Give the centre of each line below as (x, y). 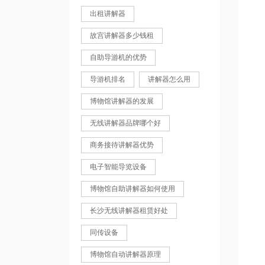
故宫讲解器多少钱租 (122, 35)
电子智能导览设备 (118, 167)
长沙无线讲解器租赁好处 (129, 211)
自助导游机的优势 (118, 57)
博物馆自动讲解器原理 (125, 254)
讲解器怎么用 (169, 79)
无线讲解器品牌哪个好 (125, 123)
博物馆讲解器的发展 (122, 101)
